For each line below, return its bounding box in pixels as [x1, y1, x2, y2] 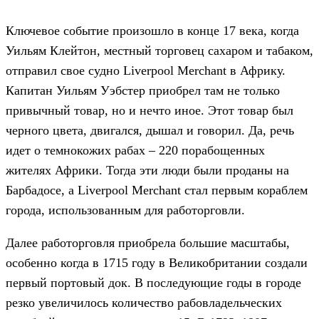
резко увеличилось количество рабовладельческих [6, 295, 282, 310]
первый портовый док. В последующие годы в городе [6, 275, 301, 290]
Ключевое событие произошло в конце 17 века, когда [6, 23, 299, 38]
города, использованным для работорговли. [6, 202, 245, 217]
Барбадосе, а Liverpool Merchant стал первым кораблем [6, 182, 308, 197]
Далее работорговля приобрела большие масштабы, [6, 235, 290, 250]
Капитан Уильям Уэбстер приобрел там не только [6, 83, 280, 98]
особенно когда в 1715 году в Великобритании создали [6, 255, 308, 270]
